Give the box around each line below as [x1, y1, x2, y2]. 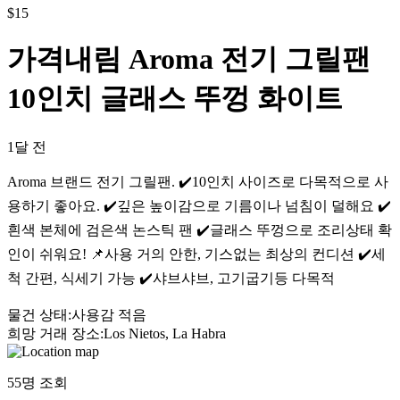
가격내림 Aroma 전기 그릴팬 [7, 43, 371, 76]
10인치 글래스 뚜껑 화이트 [7, 82, 343, 115]
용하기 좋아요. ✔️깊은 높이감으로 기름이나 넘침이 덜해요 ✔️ [7, 197, 391, 213]
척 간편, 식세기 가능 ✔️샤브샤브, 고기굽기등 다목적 [7, 270, 335, 286]
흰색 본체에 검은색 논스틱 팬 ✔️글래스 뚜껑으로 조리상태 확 [7, 221, 392, 237]
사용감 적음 [71, 306, 146, 322]
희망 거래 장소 [7, 325, 100, 341]
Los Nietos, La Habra [104, 325, 226, 341]
